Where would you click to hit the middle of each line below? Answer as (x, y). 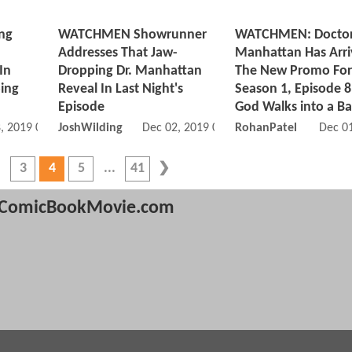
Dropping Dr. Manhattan (130, 71)
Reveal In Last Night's (121, 90)
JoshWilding (90, 128)
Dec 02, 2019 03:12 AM (202, 128)
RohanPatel (266, 128)
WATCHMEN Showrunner (132, 35)
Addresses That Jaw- (118, 53)
